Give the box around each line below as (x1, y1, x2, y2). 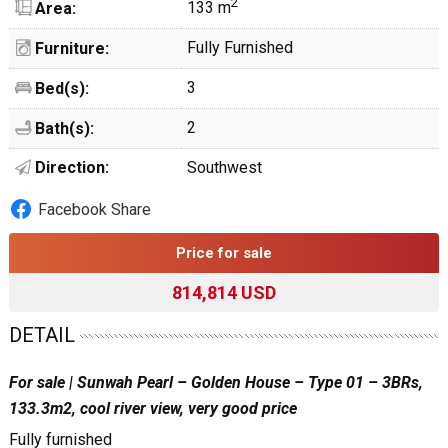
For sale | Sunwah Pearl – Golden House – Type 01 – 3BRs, (8, 373, 423, 392)
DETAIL (8, 323, 75, 347)
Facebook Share (37, 200, 151, 219)
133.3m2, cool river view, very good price (8, 399, 297, 418)
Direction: (30, 158, 109, 177)
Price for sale (175, 244, 272, 262)
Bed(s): (30, 79, 89, 98)
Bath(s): (30, 119, 94, 138)
